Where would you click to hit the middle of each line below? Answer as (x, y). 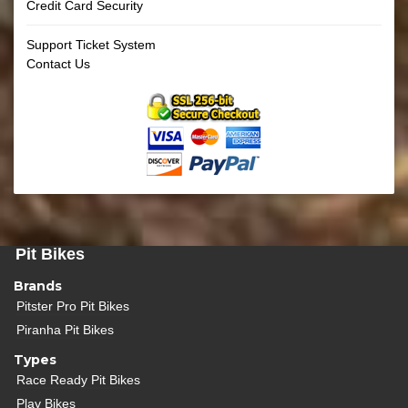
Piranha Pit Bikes (66, 329)
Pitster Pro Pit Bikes (73, 306)
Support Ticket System (91, 45)
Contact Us (58, 64)
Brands (38, 286)
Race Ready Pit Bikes (79, 379)
